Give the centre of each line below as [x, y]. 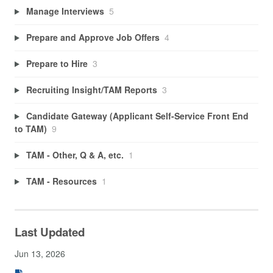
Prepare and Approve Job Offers [93, 37]
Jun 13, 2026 [40, 253]
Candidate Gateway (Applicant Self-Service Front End [137, 116]
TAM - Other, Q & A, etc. [75, 155]
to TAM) [31, 129]
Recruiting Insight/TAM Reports [91, 90]
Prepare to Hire [57, 64]
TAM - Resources [61, 181]
